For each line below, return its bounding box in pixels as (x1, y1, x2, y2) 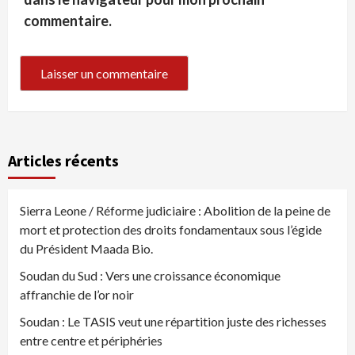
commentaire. (24, 12, 112, 30)
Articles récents (8, 151, 119, 171)
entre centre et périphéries (20, 333, 162, 349)
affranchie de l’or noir (20, 287, 134, 303)
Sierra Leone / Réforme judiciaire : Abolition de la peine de (20, 203, 330, 219)
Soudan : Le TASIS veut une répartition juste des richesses (20, 314, 326, 330)
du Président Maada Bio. (20, 241, 153, 257)
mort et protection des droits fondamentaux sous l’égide (20, 222, 322, 238)
